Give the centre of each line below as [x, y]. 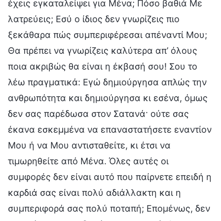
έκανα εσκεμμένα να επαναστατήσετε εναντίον [110, 129]
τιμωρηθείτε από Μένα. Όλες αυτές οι [88, 161]
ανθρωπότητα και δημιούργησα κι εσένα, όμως [108, 98]
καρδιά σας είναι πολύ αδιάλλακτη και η [94, 192]
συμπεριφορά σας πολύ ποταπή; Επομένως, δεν [109, 208]
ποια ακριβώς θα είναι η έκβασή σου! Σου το [103, 66]
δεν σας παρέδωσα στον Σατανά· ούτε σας [98, 113]
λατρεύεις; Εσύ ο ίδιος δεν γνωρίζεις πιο [94, 19]
